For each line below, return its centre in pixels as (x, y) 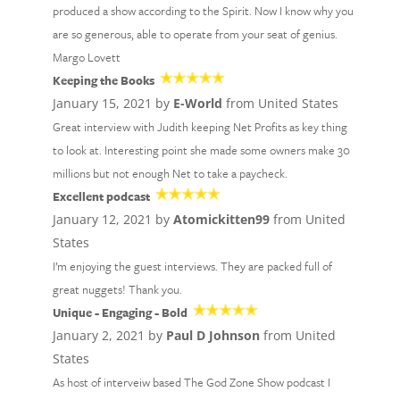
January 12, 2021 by (112, 219)
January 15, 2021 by (112, 103)
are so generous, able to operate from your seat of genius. (195, 34)
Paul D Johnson (212, 335)
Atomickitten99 (221, 219)
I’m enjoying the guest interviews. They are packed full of (192, 266)
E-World (197, 103)
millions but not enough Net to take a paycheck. (170, 173)
